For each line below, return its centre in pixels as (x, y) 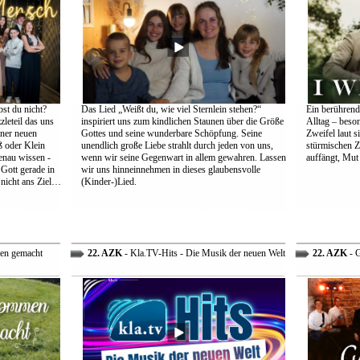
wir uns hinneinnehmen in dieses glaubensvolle (170, 170)
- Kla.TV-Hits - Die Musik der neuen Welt (203, 253)
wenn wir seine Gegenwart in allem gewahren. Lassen (183, 157)
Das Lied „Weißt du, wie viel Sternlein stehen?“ (171, 109)
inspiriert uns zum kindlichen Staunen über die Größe (182, 121)
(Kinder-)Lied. (108, 182)
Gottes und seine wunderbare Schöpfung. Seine (171, 133)
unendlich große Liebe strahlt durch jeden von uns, (177, 145)
